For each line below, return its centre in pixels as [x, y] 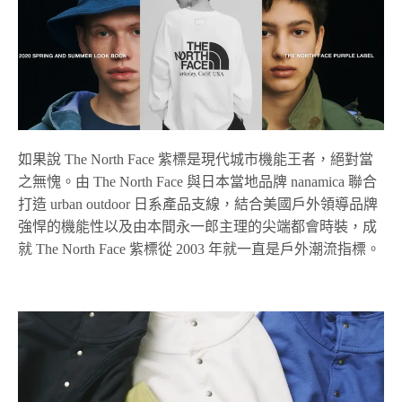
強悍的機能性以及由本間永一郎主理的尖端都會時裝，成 [197, 227]
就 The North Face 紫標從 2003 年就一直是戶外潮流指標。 [200, 249]
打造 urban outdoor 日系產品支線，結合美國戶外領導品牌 [198, 205]
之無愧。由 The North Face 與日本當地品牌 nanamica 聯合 [198, 182]
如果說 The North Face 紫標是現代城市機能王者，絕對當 [196, 160]
